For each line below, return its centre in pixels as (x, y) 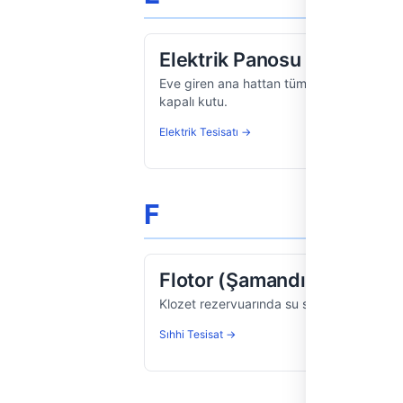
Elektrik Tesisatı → (205, 132)
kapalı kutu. (193, 101)
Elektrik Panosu (230, 59)
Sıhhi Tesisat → (197, 334)
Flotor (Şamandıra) (246, 280)
